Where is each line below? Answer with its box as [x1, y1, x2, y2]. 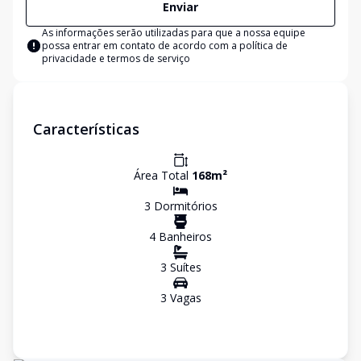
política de [239, 39, 288, 52]
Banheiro [156, 229, 206, 244]
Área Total [134, 168, 192, 183]
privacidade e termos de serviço [42, 52, 190, 65]
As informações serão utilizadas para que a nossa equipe [42, 26, 305, 39]
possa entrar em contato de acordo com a [42, 39, 239, 52]
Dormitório [150, 198, 212, 214]
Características [33, 119, 139, 139]
